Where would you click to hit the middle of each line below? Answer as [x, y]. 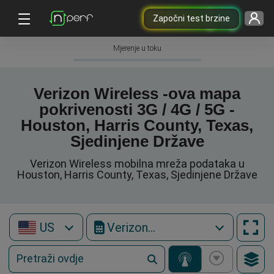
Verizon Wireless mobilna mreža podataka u [137, 164]
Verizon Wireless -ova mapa [137, 94]
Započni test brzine [191, 18]
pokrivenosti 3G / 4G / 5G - [137, 109]
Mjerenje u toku [137, 48]
